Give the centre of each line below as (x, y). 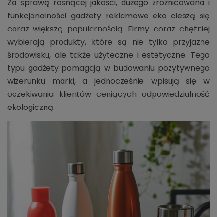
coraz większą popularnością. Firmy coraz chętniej (108, 29)
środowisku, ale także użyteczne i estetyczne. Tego (108, 55)
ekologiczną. (31, 107)
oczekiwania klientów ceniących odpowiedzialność (108, 94)
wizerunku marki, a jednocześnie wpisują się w (108, 81)
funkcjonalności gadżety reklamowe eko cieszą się (108, 15)
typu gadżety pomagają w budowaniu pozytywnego (108, 68)
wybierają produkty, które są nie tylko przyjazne (108, 42)
